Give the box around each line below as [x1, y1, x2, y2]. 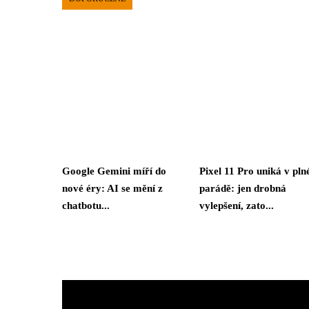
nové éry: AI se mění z [62, 182, 163, 194]
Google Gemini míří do [62, 165, 166, 177]
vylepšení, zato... [199, 199, 274, 211]
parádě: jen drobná [199, 182, 286, 194]
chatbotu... [62, 199, 110, 211]
